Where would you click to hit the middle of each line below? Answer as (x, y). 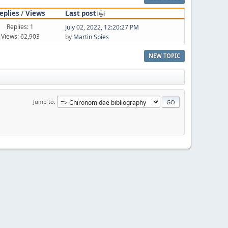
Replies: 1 (20, 26)
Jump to (44, 101)
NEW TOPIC (164, 55)
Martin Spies (91, 37)
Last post (80, 13)
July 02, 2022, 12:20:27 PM (102, 27)
